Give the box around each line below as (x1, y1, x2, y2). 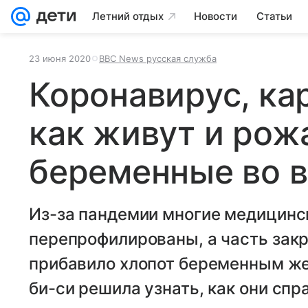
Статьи (256, 10, 292, 23)
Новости (194, 10, 237, 23)
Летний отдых (92, 10, 164, 23)
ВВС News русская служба (99, 53, 217, 64)
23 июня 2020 (29, 53, 91, 64)
